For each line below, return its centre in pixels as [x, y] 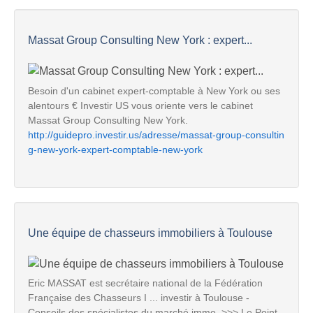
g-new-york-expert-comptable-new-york [115, 149]
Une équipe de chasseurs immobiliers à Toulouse [150, 233]
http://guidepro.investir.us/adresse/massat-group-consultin [156, 134]
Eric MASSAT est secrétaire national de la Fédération [145, 283]
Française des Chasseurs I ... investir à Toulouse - [139, 298]
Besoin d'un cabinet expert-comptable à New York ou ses [154, 90]
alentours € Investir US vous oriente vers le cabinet [140, 105]
